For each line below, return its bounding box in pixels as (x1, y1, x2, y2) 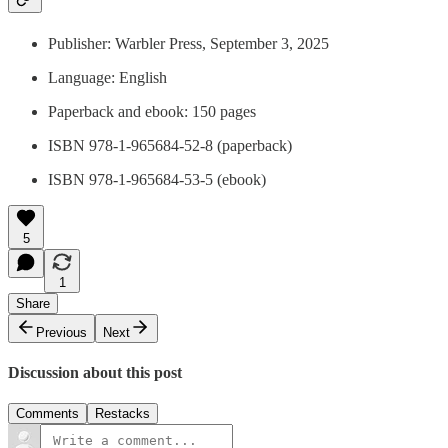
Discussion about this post (8, 363, 182, 381)
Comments (16, 406, 79, 422)
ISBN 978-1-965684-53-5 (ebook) (48, 170, 266, 188)
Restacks (95, 406, 150, 422)
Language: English (48, 68, 167, 86)
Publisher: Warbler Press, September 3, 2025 (48, 34, 329, 52)
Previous (36, 324, 87, 340)
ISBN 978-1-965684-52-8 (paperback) (48, 136, 292, 154)
